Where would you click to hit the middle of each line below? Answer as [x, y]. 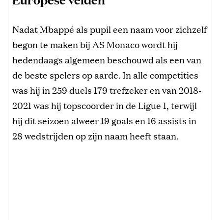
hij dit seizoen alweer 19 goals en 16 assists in [104, 121]
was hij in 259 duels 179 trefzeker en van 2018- [107, 90]
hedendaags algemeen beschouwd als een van [107, 60]
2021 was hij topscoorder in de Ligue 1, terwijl [105, 105]
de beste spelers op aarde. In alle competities [105, 75]
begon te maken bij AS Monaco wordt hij [95, 44]
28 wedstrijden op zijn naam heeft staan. [96, 136]
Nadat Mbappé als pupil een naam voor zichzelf [110, 29]
